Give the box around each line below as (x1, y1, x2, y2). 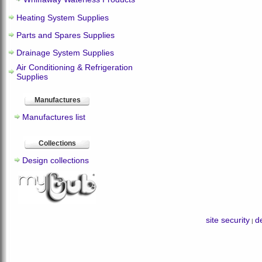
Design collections (22, 156, 89, 165)
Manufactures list (22, 112, 85, 122)
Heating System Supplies (16, 13, 109, 22)
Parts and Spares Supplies (16, 30, 115, 40)
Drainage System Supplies (16, 48, 114, 57)
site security (205, 215, 250, 225)
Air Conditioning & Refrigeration (16, 63, 133, 72)
